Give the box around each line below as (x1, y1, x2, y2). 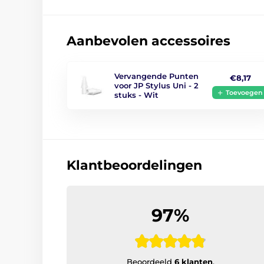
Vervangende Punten (114, 71, 199, 81)
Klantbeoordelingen (67, 157, 202, 173)
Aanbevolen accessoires (67, 33, 230, 49)
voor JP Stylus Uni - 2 (114, 81, 199, 90)
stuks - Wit (114, 90, 159, 100)
